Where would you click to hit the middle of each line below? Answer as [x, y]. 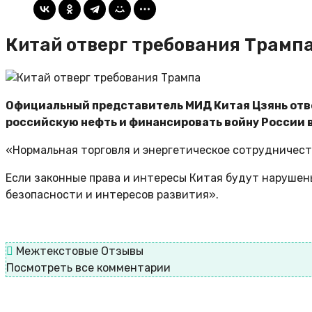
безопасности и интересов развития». [112, 195]
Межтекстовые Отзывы [78, 251]
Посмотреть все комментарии [88, 268]
